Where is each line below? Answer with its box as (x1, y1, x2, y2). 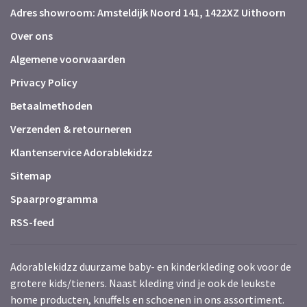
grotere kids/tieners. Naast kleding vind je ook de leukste (10, 276, 275, 290)
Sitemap (10, 169, 51, 182)
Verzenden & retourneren (10, 122, 132, 136)
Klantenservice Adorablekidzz (10, 145, 153, 159)
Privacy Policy (10, 75, 77, 89)
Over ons (10, 29, 53, 42)
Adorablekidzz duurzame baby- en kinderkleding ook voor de (10, 260, 291, 273)
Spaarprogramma (10, 192, 98, 206)
